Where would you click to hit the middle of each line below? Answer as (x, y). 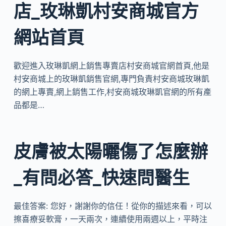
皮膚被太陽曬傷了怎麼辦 (110, 151)
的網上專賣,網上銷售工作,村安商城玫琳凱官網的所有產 (112, 92)
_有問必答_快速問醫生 (101, 177)
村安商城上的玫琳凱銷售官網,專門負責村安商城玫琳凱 (111, 79)
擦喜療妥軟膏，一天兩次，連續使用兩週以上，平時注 (110, 219)
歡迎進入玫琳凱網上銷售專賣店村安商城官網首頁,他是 (111, 66)
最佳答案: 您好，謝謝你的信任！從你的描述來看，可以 (112, 206)
